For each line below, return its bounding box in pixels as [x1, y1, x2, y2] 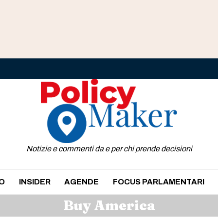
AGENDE [64, 177, 99, 186]
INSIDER [18, 177, 51, 186]
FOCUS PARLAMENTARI [112, 177, 204, 186]
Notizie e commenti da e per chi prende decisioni [26, 144, 192, 153]
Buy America [63, 197, 155, 214]
